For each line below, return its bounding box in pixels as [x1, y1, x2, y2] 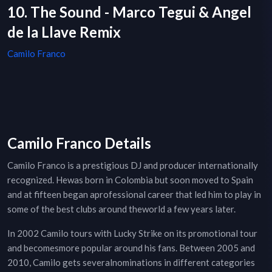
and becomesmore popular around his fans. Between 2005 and [7, 242, 255, 254]
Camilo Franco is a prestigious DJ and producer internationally [7, 160, 258, 171]
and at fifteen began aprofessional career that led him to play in [7, 189, 261, 200]
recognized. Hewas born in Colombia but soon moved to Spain [7, 174, 253, 186]
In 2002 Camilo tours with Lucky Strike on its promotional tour [7, 228, 257, 239]
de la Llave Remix [7, 23, 121, 41]
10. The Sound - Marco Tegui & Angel [7, 3, 251, 21]
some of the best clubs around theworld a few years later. [7, 203, 236, 215]
